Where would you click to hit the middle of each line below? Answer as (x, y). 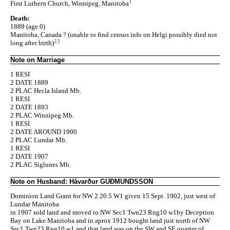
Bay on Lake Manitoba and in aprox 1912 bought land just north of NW (110, 220)
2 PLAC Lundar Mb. (39, 140)
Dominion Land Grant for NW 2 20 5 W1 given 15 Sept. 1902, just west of (113, 196)
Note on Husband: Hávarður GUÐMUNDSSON (82, 181)
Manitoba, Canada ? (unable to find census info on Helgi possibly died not (114, 34)
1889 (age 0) (28, 26)
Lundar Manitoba (35, 204)
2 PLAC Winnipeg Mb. (42, 115)
